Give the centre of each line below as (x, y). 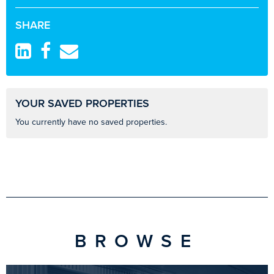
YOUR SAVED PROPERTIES (83, 104)
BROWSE (137, 242)
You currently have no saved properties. (91, 122)
